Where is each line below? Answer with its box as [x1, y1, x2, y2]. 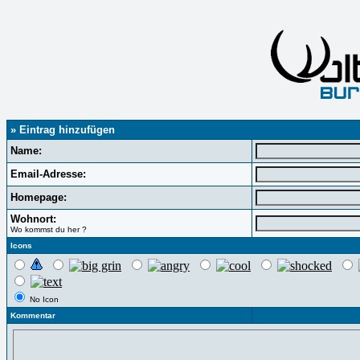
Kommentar [10, 311, 55, 320]
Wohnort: [10, 213, 56, 225]
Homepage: [10, 191, 67, 203]
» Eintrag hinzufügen [10, 124, 115, 136]
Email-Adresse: [10, 168, 86, 180]
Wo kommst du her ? [10, 225, 87, 234]
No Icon [27, 295, 59, 304]
